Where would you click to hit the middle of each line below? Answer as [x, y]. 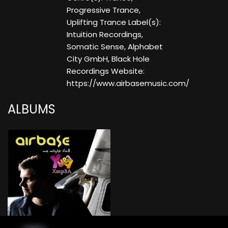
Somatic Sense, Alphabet [115, 47]
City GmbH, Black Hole [108, 59]
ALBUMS [32, 109]
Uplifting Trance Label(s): [113, 22]
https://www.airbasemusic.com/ [128, 83]
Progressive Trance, [103, 10]
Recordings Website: [105, 71]
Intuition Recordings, [105, 35]
